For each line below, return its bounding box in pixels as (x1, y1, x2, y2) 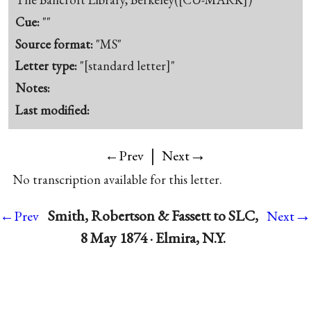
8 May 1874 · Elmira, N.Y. (80, 227, 226, 248)
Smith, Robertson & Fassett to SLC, (47, 205, 258, 226)
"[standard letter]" (80, 57, 176, 75)
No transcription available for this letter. (12, 170, 222, 188)
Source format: (15, 35, 96, 53)
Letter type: (15, 57, 81, 75)
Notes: (15, 79, 51, 97)
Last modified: (15, 101, 90, 119)
